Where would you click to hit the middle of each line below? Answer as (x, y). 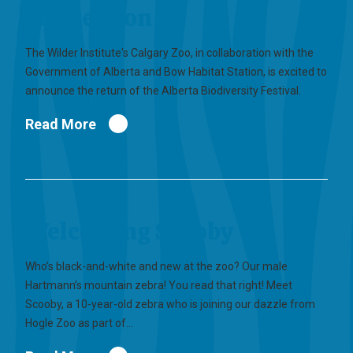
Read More (61, 124)
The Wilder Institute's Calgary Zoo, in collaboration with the (169, 53)
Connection (89, 18)
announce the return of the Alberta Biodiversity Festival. (163, 91)
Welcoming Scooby (129, 231)
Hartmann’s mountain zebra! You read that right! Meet (159, 285)
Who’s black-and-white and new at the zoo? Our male (156, 266)
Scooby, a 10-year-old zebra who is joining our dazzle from (170, 304)
